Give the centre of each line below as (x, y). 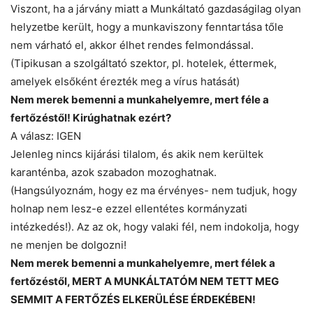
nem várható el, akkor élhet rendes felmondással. (132, 45)
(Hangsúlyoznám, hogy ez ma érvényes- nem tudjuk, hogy (154, 191)
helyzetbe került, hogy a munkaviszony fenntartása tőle (147, 27)
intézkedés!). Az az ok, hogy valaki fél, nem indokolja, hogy (155, 227)
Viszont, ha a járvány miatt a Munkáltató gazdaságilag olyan (156, 9)
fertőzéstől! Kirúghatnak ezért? (91, 118)
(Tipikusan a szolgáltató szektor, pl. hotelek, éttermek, (144, 64)
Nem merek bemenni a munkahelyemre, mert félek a (143, 263)
